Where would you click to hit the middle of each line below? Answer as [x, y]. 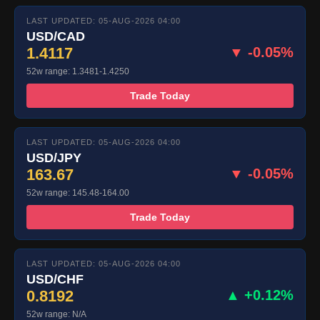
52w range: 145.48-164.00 [78, 193]
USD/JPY [54, 158]
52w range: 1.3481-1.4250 [78, 72]
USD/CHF [55, 280]
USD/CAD [56, 37]
